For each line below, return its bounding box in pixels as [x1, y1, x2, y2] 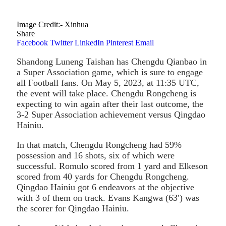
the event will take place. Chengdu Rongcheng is [17, 88, 196, 98]
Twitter [50, 38, 73, 47]
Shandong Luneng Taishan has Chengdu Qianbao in [17, 56, 207, 67]
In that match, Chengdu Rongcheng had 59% [17, 139, 182, 150]
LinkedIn [75, 38, 104, 47]
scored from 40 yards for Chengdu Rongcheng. [17, 171, 189, 182]
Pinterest [106, 38, 133, 47]
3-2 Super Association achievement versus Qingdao [17, 109, 205, 120]
